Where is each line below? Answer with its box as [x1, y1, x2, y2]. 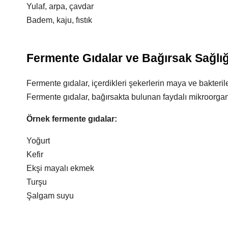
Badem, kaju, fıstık [26, 16, 92, 24]
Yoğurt [26, 136, 50, 145]
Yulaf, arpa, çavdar [26, 2, 94, 11]
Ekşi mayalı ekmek [26, 164, 94, 173]
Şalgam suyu [26, 191, 74, 200]
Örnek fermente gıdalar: [26, 115, 117, 123]
